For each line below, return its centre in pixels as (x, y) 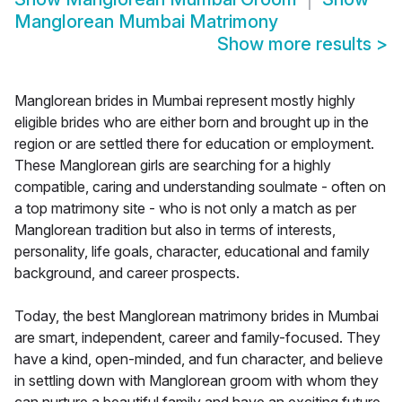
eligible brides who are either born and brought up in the (192, 122)
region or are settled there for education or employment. (194, 144)
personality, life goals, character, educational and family (192, 252)
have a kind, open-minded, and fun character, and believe (199, 359)
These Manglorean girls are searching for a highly (173, 166)
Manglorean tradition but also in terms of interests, (175, 230)
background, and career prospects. (127, 273)
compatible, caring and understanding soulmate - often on (200, 187)
